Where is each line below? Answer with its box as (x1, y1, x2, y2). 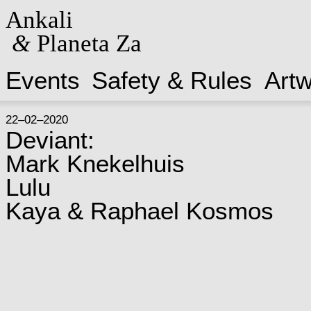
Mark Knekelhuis (5, 150, 185, 177)
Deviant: (5, 126, 94, 153)
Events (5, 67, 80, 94)
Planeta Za (30, 29, 142, 57)
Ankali (5, 6, 73, 33)
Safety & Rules (92, 67, 253, 94)
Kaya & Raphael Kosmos (5, 197, 274, 224)
